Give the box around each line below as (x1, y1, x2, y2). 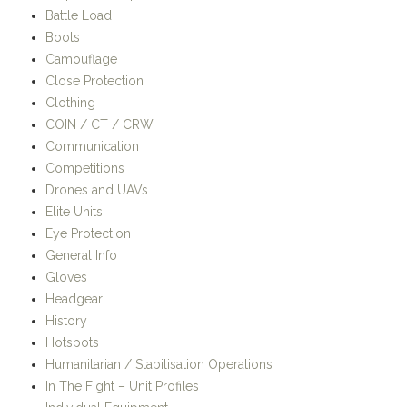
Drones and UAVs (45, 183, 148, 198)
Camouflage (45, 52, 117, 67)
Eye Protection (45, 226, 131, 242)
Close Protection (45, 74, 144, 89)
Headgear (45, 292, 103, 307)
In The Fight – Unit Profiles (45, 379, 199, 394)
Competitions (45, 161, 124, 176)
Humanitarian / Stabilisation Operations (45, 357, 273, 372)
